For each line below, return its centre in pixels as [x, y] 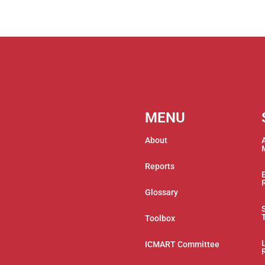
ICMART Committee [182, 244]
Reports [160, 166]
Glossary [161, 192]
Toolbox [160, 218]
